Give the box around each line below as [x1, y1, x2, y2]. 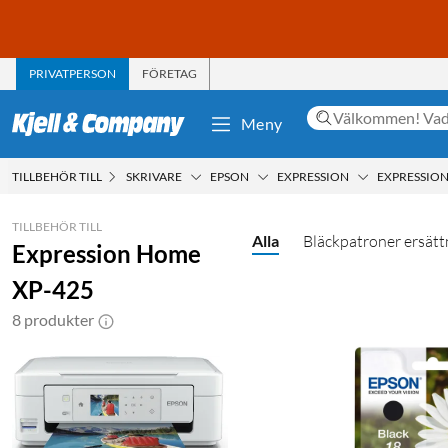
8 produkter [12, 309, 94, 329]
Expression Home [12, 238, 201, 268]
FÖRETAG [142, 65, 197, 81]
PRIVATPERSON [29, 65, 116, 81]
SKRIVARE [126, 168, 182, 184]
